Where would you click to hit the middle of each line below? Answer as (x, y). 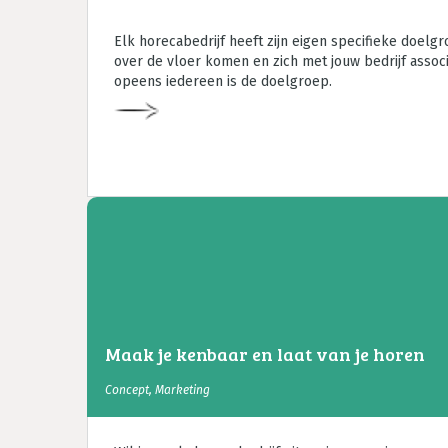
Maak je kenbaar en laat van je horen (265, 354)
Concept (127, 390)
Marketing (182, 390)
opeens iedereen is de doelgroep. (223, 81)
